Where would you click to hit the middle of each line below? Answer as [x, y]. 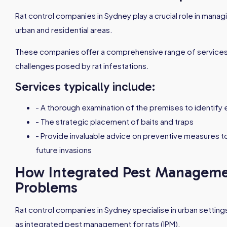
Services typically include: [85, 86]
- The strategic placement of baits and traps [115, 121]
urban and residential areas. [64, 30]
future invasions [64, 150]
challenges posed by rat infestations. [82, 66]
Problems [46, 187]
